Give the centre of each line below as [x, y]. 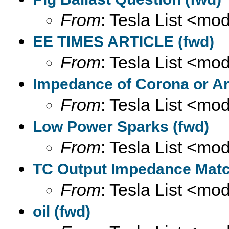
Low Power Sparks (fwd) [121, 127]
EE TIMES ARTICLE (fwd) [123, 42]
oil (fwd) [62, 211]
